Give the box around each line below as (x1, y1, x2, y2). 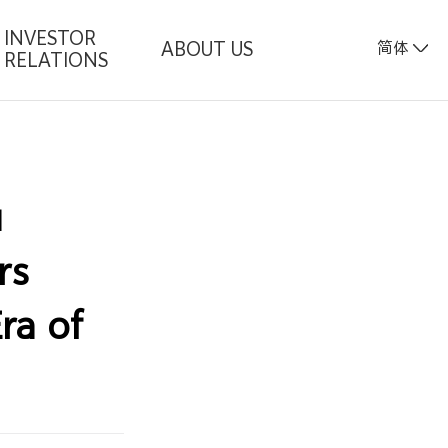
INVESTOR (4, 27, 97, 48)
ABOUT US (160, 38, 253, 59)
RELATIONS (4, 49, 109, 70)
